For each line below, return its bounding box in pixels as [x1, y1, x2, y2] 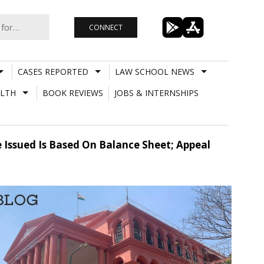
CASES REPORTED [17, 65, 88, 77]
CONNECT [88, 22, 123, 32]
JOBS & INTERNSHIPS [114, 87, 199, 98]
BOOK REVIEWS [42, 87, 103, 98]
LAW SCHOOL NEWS [114, 65, 194, 77]
